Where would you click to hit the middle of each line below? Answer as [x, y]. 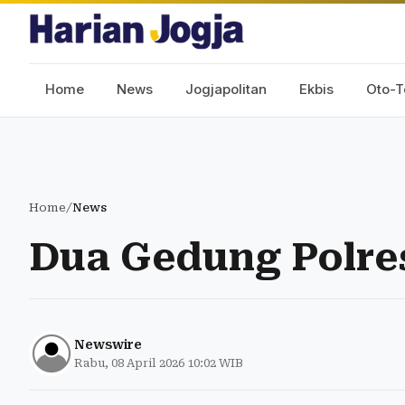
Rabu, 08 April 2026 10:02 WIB [159, 363]
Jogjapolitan [226, 89]
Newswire [108, 344]
